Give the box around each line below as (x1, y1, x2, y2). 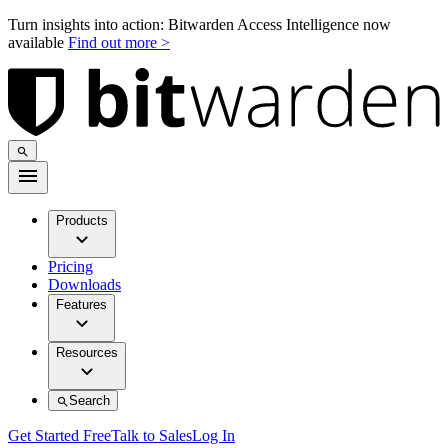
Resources (56, 345, 118, 361)
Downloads (48, 276, 121, 294)
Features (56, 297, 107, 313)
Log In (192, 427, 235, 445)
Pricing (48, 258, 93, 276)
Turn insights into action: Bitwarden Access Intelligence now (8, 16, 391, 33)
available (8, 34, 68, 51)
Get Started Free (8, 427, 111, 445)
